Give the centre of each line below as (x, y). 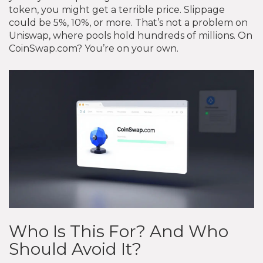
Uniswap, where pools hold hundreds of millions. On (131, 35)
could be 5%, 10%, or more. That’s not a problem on (128, 22)
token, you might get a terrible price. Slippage (117, 9)
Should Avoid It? (75, 249)
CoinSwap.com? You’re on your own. (94, 48)
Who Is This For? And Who (119, 231)
